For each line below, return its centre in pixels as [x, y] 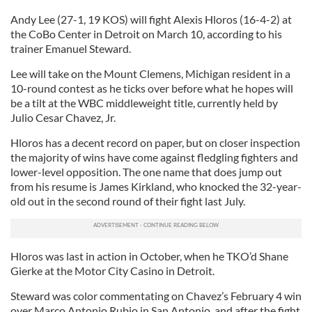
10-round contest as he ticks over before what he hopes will [152, 88]
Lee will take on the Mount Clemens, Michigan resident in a [150, 73]
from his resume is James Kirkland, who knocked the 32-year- [156, 186]
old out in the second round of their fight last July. [128, 201]
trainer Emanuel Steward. [71, 48]
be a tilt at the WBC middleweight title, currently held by [144, 103]
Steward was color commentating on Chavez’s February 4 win [156, 296]
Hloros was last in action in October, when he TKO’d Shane [149, 256]
